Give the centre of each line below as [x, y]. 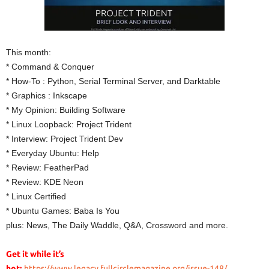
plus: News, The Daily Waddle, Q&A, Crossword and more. [117, 225]
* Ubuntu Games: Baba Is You [63, 211]
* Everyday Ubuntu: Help [53, 153]
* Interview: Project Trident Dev [65, 139]
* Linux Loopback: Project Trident [69, 124]
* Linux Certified [36, 196]
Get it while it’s [35, 254]
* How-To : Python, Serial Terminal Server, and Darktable [113, 81]
